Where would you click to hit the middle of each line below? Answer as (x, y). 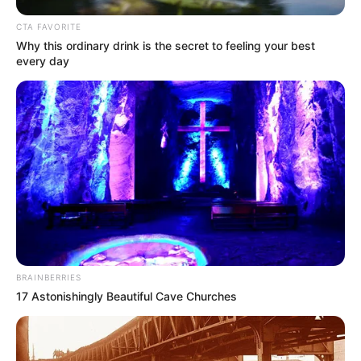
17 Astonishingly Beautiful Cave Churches (127, 297)
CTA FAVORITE (49, 27)
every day (43, 61)
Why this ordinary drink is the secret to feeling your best (166, 46)
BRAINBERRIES (49, 278)
